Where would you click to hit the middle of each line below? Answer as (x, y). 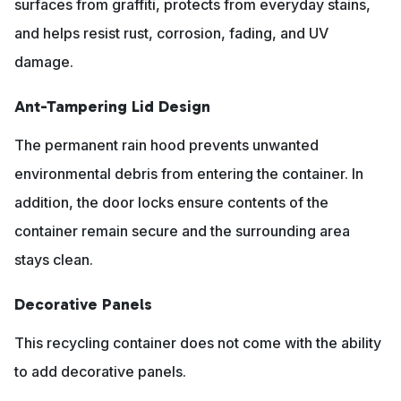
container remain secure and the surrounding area (182, 231)
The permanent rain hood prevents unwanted (166, 145)
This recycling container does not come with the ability (198, 343)
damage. (44, 62)
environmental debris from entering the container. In (189, 174)
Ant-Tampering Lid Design (112, 107)
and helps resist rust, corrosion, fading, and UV (171, 34)
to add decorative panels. (100, 372)
